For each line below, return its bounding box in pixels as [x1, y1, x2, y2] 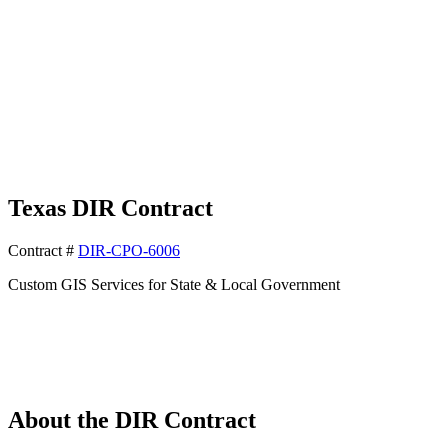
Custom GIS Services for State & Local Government [8, 275, 340, 293]
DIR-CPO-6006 [78, 241, 180, 259]
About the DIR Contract [8, 407, 256, 434]
